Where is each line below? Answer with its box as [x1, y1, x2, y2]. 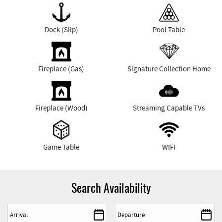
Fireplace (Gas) [38, 63, 84, 74]
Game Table [43, 142, 79, 152]
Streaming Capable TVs [133, 103, 205, 113]
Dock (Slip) [44, 24, 78, 35]
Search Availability [71, 183, 151, 195]
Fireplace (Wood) [35, 103, 88, 113]
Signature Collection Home [127, 63, 211, 74]
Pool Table [153, 24, 185, 35]
